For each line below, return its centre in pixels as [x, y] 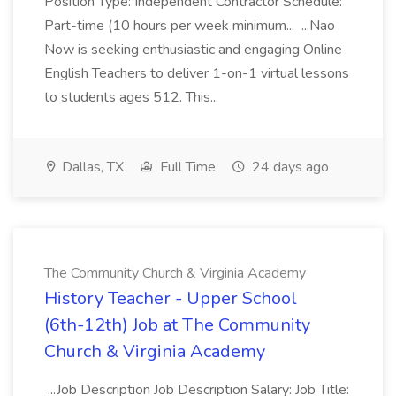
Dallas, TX [91, 167]
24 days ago [289, 167]
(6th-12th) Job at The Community [177, 325]
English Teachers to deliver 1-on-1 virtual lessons [197, 73]
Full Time [186, 167]
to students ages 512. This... [133, 97]
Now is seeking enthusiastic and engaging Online [193, 49]
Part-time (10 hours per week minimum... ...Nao [190, 26]
